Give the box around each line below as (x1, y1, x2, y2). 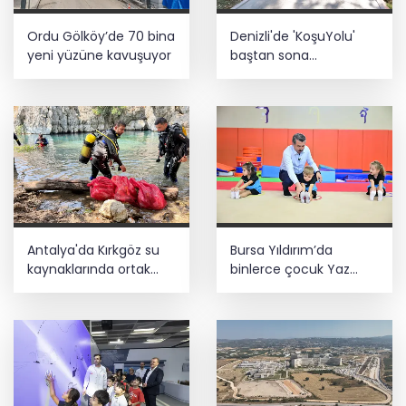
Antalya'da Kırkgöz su (27, 241, 159, 260)
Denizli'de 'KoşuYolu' (230, 26, 355, 45)
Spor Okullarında (230, 279, 333, 298)
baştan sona (230, 45, 309, 64)
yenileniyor (230, 64, 298, 83)
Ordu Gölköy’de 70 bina (27, 26, 175, 45)
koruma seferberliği (27, 279, 150, 298)
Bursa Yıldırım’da (230, 241, 333, 260)
